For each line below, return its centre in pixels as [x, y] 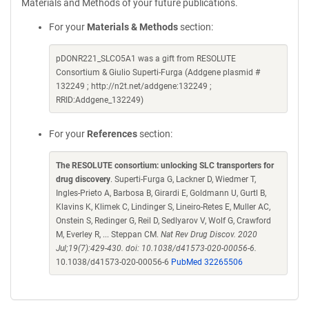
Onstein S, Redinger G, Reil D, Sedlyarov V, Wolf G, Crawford [163, 221]
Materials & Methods [132, 27]
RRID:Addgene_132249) [100, 100]
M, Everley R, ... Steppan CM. [108, 235]
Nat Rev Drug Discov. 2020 [209, 235]
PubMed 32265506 [207, 262]
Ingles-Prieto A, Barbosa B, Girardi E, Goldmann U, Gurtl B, [161, 193]
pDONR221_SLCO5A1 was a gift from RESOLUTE [146, 59]
